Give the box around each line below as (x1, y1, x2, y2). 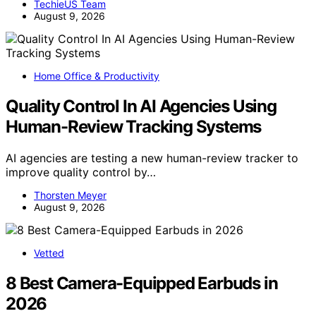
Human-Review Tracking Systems (6, 116, 262, 137)
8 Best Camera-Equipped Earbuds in (6, 272, 278, 293)
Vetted (34, 246, 64, 259)
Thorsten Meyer (34, 188, 107, 201)
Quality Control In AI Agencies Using (6, 95, 276, 116)
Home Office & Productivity (34, 69, 159, 82)
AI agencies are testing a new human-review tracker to (6, 150, 298, 165)
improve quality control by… (6, 164, 156, 179)
